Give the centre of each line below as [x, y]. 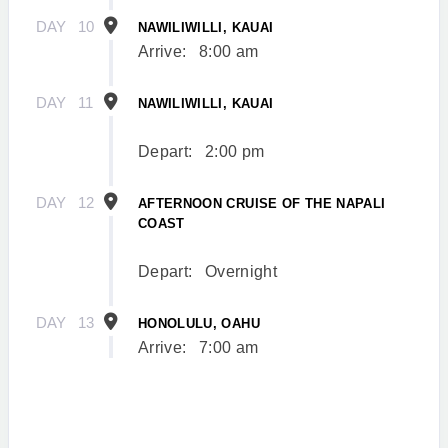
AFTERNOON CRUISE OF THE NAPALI [262, 203]
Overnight [240, 271]
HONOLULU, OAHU [199, 323]
